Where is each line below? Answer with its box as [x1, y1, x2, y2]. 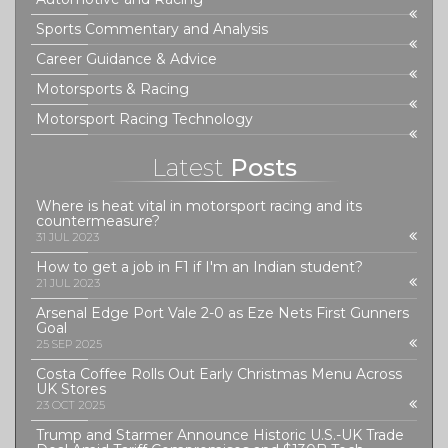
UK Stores [36, 380, 106, 398]
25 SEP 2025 [36, 337, 102, 351]
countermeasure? [36, 212, 160, 230]
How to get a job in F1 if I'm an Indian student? [36, 258, 363, 276]
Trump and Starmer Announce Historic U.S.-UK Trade [36, 426, 404, 444]
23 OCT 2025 [36, 398, 105, 412]
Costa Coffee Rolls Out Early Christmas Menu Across [36, 365, 402, 383]
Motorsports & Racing [36, 80, 189, 98]
